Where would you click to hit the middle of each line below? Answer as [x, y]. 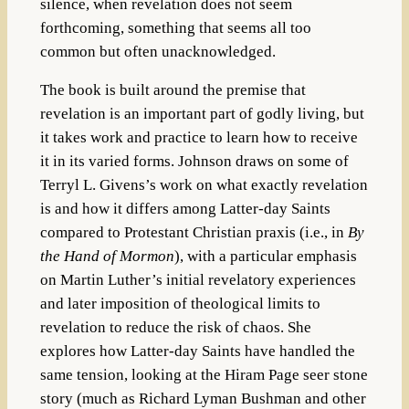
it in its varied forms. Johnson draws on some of [194, 162]
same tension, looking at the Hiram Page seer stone [204, 375]
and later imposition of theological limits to [180, 304]
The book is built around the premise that [173, 90]
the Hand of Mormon [107, 257]
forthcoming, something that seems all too [175, 27]
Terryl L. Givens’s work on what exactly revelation [204, 185]
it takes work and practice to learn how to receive [199, 138]
